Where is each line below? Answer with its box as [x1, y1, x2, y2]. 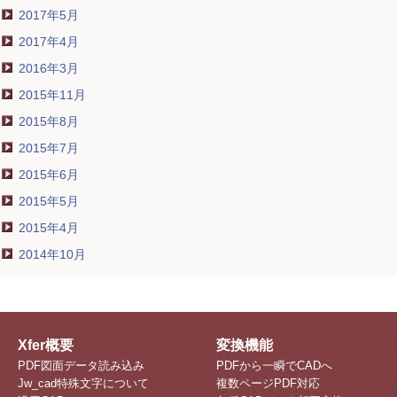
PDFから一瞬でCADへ [216, 359, 332, 372]
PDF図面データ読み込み [18, 359, 144, 372]
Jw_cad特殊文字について [18, 377, 149, 390]
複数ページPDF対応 [216, 377, 320, 390]
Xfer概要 [18, 338, 74, 353]
